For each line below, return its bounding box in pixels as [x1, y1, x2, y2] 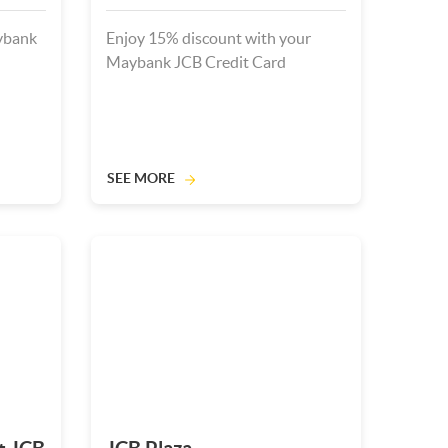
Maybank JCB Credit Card [106, 53, 286, 71]
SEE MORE [107, 170, 175, 186]
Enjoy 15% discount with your [106, 29, 311, 47]
